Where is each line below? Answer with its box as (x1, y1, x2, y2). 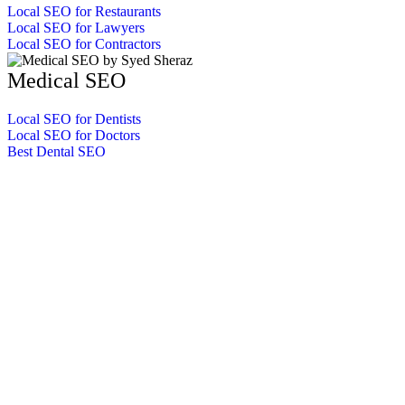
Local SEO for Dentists (7, 111, 141, 127)
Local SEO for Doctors (7, 127, 140, 143)
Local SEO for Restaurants (7, 4, 161, 19)
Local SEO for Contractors (7, 36, 161, 52)
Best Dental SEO (7, 144, 106, 159)
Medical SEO (7, 69, 126, 92)
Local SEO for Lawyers (7, 20, 145, 35)
